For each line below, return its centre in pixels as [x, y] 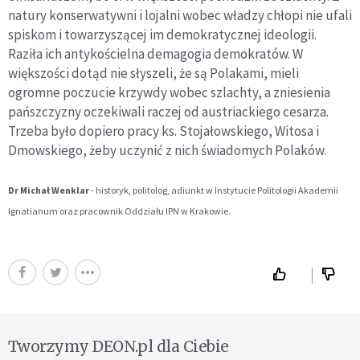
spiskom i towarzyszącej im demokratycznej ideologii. [162, 35]
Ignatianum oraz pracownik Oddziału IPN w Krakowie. [119, 211]
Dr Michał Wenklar [49, 190]
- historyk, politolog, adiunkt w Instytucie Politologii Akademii [214, 190]
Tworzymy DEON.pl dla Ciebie [119, 347]
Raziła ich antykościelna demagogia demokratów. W [155, 54]
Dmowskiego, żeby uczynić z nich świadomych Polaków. [167, 151]
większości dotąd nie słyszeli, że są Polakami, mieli [153, 74]
